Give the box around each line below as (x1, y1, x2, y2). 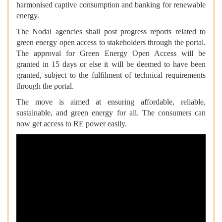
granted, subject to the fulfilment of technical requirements (16, 70, 206, 79)
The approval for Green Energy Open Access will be (16, 49, 206, 57)
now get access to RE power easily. (16, 119, 127, 128)
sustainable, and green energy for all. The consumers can (16, 108, 206, 117)
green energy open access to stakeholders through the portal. (16, 38, 206, 47)
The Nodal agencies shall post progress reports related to (16, 27, 206, 36)
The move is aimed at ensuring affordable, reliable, (16, 97, 206, 106)
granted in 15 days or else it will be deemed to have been (16, 59, 206, 68)
